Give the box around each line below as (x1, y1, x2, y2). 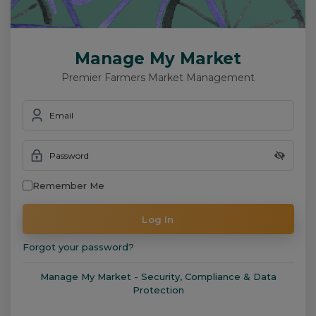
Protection (132, 284, 184, 296)
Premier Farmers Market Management (61, 71, 255, 85)
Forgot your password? (22, 241, 134, 253)
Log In (164, 213, 174, 225)
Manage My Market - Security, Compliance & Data (39, 271, 276, 283)
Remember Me (32, 180, 104, 192)
